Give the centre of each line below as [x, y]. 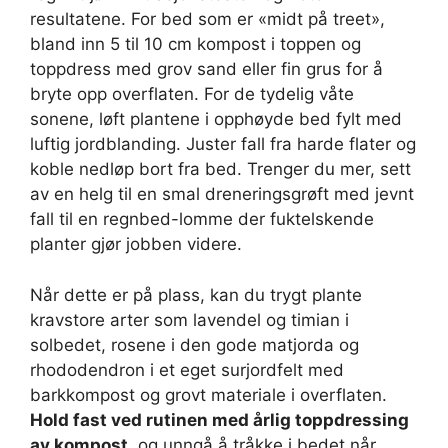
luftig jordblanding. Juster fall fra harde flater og [223, 144]
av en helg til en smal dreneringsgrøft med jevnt [222, 194]
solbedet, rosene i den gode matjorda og [194, 344]
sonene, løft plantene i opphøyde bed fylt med [216, 119]
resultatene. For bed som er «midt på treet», [207, 19]
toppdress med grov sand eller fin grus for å [206, 69]
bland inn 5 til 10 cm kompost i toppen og [195, 44]
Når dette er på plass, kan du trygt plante [196, 294]
